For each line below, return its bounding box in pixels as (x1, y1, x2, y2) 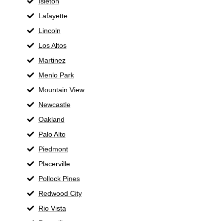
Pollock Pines (38, 174, 80, 183)
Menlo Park (38, 71, 74, 79)
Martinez (38, 56, 66, 64)
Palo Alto (38, 130, 66, 138)
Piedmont (38, 145, 68, 153)
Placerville (38, 159, 70, 168)
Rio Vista (38, 204, 66, 212)
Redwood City (38, 189, 82, 197)
